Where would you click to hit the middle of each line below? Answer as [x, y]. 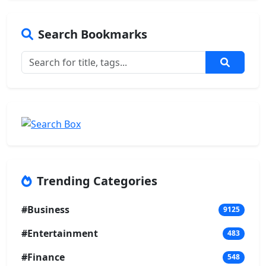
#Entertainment [60, 234]
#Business [45, 210]
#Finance [43, 257]
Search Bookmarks [93, 34]
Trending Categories [97, 181]
